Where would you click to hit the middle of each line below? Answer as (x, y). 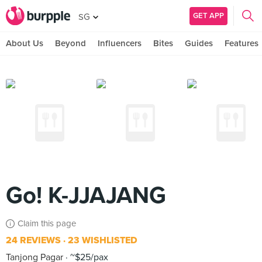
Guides (199, 43)
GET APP (208, 15)
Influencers (120, 43)
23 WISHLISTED (101, 240)
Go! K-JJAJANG (86, 195)
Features (242, 43)
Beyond (70, 43)
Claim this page (47, 223)
